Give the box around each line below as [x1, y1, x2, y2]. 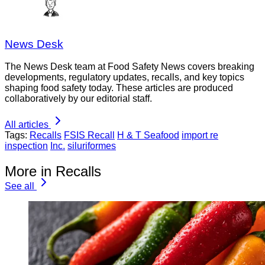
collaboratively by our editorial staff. [5, 93, 152, 104]
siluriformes [67, 141, 116, 151]
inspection [5, 141, 48, 151]
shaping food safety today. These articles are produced [5, 83, 233, 93]
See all [5, 181, 34, 192]
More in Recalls [5, 163, 101, 180]
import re [182, 130, 218, 141]
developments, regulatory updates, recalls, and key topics [5, 72, 244, 83]
